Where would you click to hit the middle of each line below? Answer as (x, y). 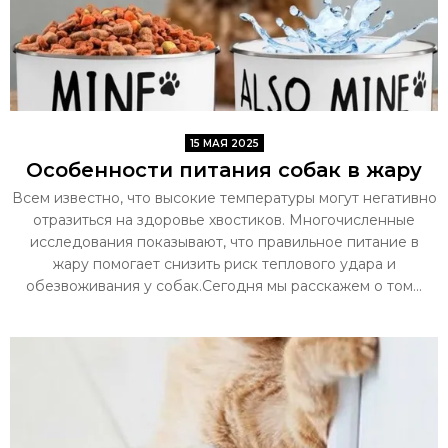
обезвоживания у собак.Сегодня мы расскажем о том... (224, 285)
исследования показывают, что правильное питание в (224, 241)
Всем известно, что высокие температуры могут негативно (224, 197)
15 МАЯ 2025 (224, 143)
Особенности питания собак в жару (224, 169)
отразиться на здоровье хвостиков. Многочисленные (224, 219)
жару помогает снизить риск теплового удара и (224, 263)
